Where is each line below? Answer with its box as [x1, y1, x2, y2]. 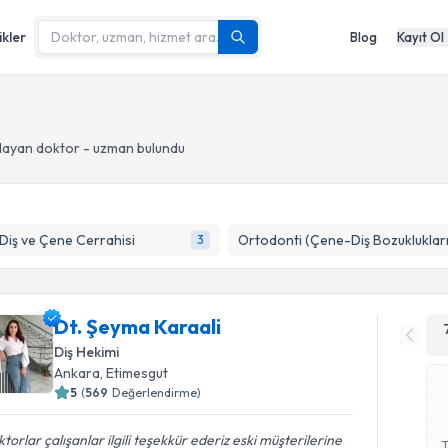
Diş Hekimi [54, 343, 120, 361]
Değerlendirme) [112, 385, 202, 400]
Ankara [54, 364, 101, 382]
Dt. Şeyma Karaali [54, 314, 222, 339]
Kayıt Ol [397, 28, 444, 45]
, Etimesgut [100, 364, 169, 382]
